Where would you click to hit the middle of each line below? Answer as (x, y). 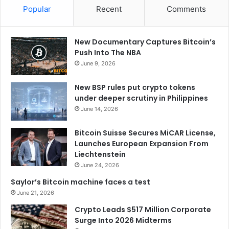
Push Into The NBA (108, 52)
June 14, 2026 (99, 109)
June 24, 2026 (100, 165)
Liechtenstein (100, 154)
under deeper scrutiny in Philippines (141, 98)
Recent (109, 9)
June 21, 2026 (36, 192)
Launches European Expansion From (142, 143)
